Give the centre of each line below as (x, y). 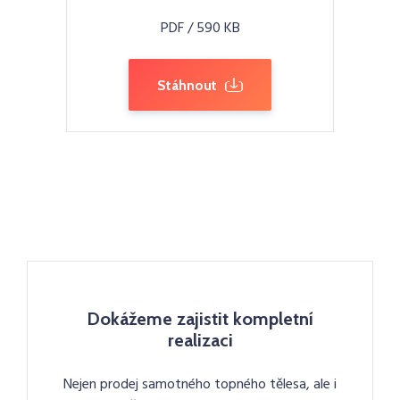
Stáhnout (187, 86)
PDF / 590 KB (200, 29)
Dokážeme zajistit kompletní (200, 319)
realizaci (200, 340)
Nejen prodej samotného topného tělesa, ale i (200, 385)
